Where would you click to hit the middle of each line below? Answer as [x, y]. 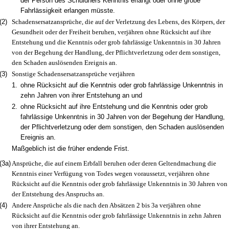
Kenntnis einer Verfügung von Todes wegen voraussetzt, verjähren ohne [110, 174]
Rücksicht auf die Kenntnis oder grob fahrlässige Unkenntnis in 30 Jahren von [119, 184]
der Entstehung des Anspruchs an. [58, 194]
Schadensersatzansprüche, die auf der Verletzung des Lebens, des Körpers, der [118, 22]
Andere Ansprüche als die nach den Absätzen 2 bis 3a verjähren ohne [106, 205]
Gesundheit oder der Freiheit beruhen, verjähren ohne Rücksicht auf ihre [111, 32]
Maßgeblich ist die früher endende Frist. [70, 148]
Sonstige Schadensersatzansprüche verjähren [73, 74]
